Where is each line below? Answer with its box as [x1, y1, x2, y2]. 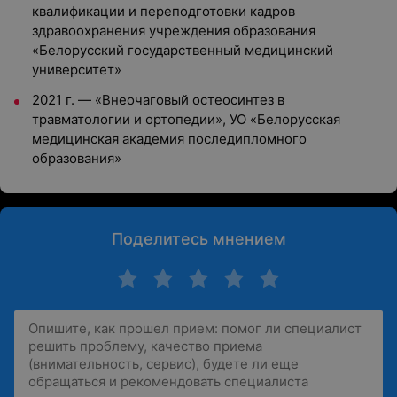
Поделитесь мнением [111, 230, 286, 248]
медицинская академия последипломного [32, 130, 307, 147]
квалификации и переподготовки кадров [32, 3, 295, 19]
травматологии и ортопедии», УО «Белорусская [32, 111, 340, 128]
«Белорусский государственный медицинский [32, 42, 333, 58]
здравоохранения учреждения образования [32, 22, 315, 39]
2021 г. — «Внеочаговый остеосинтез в [32, 91, 284, 108]
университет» [32, 61, 121, 78]
